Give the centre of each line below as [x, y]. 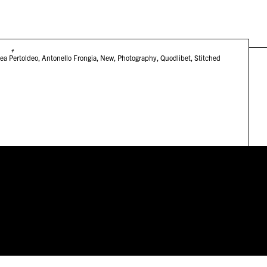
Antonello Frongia [69, 57]
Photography [137, 57]
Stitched [207, 57]
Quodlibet [175, 57]
